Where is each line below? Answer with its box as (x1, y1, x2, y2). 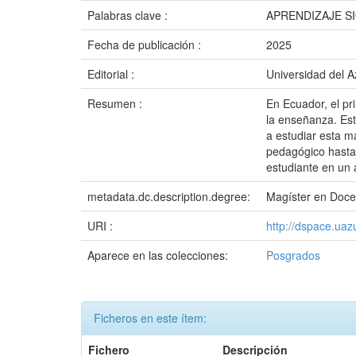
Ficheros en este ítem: (94, 310, 207, 326)
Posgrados (266, 247, 320, 263)
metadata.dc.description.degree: (87, 188, 253, 204)
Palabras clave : (87, 7, 171, 23)
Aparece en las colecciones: (87, 247, 228, 263)
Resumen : (87, 95, 145, 111)
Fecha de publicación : (87, 37, 204, 52)
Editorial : (87, 66, 137, 82)
